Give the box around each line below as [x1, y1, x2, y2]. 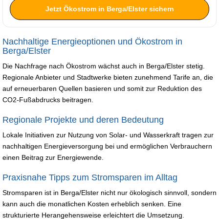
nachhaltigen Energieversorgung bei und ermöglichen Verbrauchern [2, 142, 212, 150]
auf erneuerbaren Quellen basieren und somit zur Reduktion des [2, 84, 202, 92]
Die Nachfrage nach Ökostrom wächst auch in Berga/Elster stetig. [2, 62, 205, 70]
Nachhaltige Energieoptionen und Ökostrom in [2, 36, 182, 46]
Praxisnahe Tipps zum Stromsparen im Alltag [2, 172, 177, 182]
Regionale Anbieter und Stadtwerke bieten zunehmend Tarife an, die [2, 73, 213, 81]
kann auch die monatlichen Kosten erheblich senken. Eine [2, 199, 181, 208]
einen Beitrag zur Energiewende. [2, 153, 104, 161]
